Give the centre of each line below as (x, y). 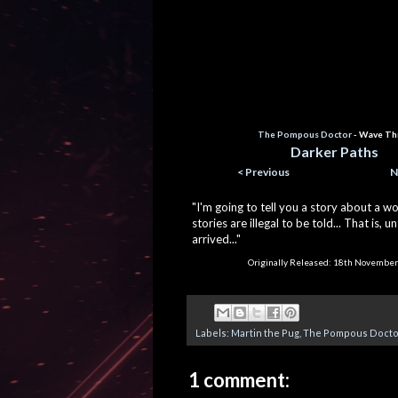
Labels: (213, 333)
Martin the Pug (265, 333)
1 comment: (239, 380)
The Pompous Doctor (305, 134)
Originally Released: (291, 262)
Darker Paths (334, 151)
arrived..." (218, 239)
